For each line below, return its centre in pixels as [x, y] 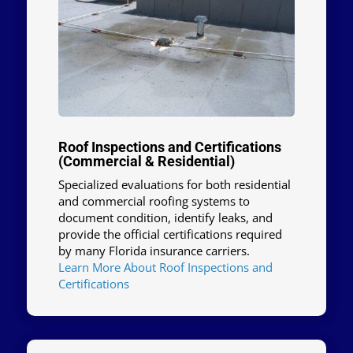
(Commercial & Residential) [146, 162]
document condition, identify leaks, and [165, 218]
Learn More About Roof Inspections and [165, 268]
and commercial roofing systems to [154, 201]
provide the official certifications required [170, 234]
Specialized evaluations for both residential [174, 185]
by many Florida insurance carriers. [154, 251]
